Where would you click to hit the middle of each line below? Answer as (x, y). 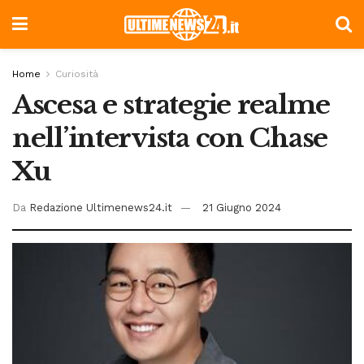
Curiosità (77, 74)
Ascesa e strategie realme (171, 105)
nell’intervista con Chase (170, 138)
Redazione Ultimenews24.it (101, 207)
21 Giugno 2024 (242, 207)
